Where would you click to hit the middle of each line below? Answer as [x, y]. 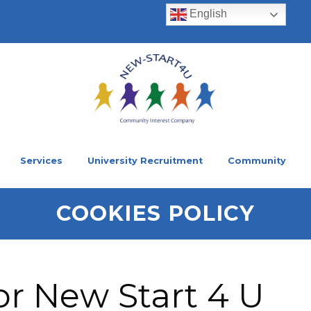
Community [257, 160]
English [207, 14]
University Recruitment [145, 160]
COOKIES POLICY [155, 213]
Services [41, 160]
